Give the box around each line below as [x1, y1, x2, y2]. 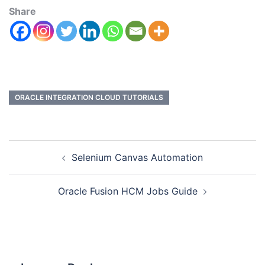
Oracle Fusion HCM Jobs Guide [58, 185, 198, 197]
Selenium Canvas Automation [72, 151, 203, 163]
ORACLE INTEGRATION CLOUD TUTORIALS [15, 93, 163, 102]
